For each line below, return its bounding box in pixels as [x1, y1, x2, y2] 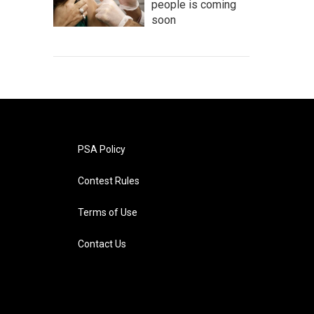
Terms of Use [77, 207, 137, 218]
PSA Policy [77, 144, 125, 155]
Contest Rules [77, 175, 139, 186]
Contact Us [77, 238, 126, 250]
